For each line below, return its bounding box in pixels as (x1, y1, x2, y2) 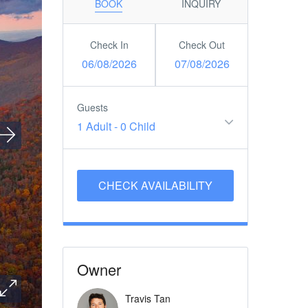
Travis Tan (125, 291, 170, 305)
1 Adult (77, 118, 111, 134)
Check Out (179, 38, 225, 52)
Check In (89, 38, 129, 52)
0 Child (120, 118, 155, 134)
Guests (77, 100, 108, 114)
